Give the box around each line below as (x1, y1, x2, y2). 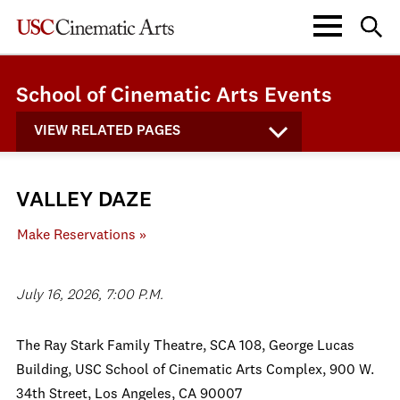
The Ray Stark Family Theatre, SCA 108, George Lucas (16, 339, 354, 354)
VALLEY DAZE (16, 190, 152, 212)
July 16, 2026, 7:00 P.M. (16, 288, 163, 303)
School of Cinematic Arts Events (16, 86, 332, 107)
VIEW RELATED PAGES (34, 124, 180, 138)
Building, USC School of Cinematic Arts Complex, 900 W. (16, 363, 374, 378)
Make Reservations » (17, 229, 146, 243)
